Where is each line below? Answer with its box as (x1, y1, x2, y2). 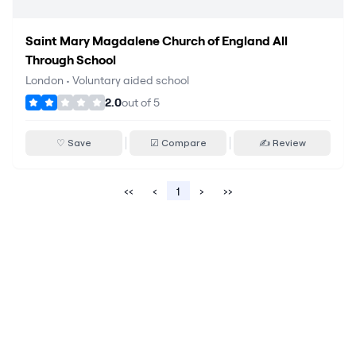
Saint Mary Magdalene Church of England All (25, 33, 288, 48)
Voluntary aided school (72, 73, 189, 87)
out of (122, 95, 153, 110)
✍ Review (258, 137, 306, 149)
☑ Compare (149, 137, 207, 149)
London (25, 73, 64, 87)
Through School (25, 52, 116, 68)
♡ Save (56, 137, 91, 149)
